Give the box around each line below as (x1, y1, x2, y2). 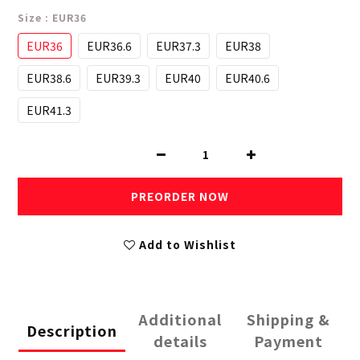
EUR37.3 (156, 38, 201, 55)
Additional (138, 309, 222, 330)
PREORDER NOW (131, 188, 229, 205)
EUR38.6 (27, 70, 72, 87)
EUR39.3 (96, 70, 141, 87)
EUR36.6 (87, 38, 132, 55)
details (153, 330, 207, 352)
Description (26, 319, 117, 341)
